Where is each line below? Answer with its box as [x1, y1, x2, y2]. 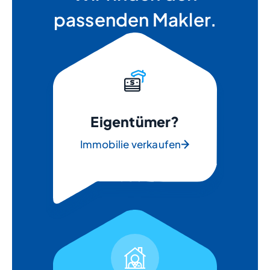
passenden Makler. [53, 8, 217, 31]
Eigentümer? [90, 113, 180, 130]
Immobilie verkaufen [80, 137, 181, 151]
